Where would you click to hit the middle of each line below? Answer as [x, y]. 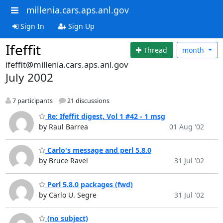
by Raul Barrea [63, 126]
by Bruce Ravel [63, 161]
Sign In [31, 26]
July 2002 [29, 77]
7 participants [32, 101]
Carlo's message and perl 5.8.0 [98, 150]
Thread [156, 50]
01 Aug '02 [186, 126]
